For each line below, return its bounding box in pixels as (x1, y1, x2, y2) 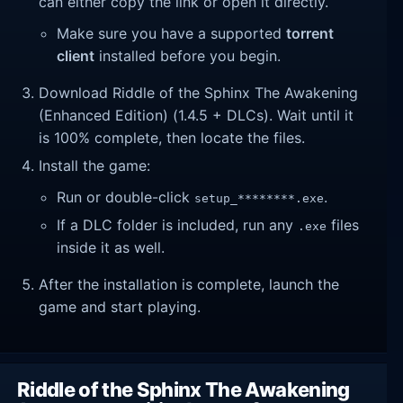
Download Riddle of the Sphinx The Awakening (39, 84, 359, 103)
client (57, 47, 95, 66)
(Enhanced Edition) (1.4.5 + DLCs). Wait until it (39, 106, 354, 125)
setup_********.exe (194, 192, 325, 206)
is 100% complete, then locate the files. (39, 129, 306, 148)
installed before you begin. (94, 47, 282, 66)
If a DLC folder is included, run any (57, 215, 299, 234)
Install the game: (39, 156, 151, 175)
